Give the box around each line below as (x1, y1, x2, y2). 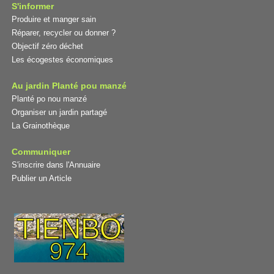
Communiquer (11, 146, 70, 157)
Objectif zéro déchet (11, 41, 83, 51)
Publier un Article (11, 173, 72, 183)
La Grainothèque (11, 120, 70, 130)
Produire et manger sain (11, 14, 96, 24)
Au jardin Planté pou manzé (11, 80, 127, 91)
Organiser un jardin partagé (11, 107, 107, 117)
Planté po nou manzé (11, 94, 87, 103)
